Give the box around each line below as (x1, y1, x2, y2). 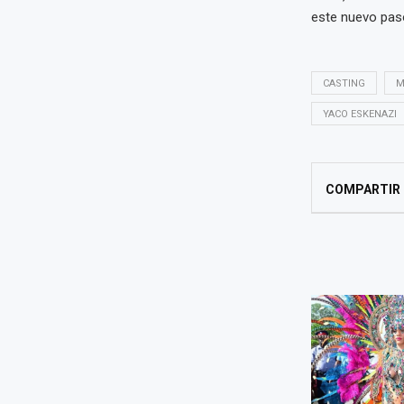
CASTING (322, 78, 365, 90)
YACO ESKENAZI (322, 108, 397, 121)
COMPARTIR (325, 182, 400, 197)
